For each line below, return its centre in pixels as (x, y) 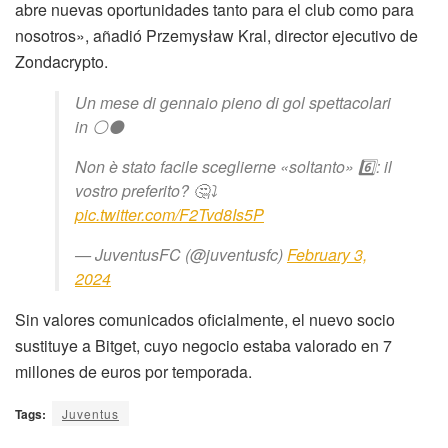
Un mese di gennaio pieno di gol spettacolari (233, 103)
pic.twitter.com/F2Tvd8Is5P (169, 215)
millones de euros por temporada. (133, 372)
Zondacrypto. (61, 62)
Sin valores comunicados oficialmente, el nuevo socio (205, 320)
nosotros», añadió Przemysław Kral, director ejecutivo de (216, 36)
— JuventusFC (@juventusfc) (181, 255)
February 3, (327, 255)
